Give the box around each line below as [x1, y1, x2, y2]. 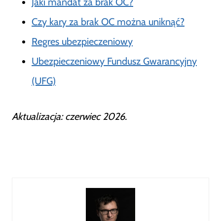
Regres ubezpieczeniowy [32, 36, 133, 47]
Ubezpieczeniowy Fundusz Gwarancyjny [32, 55, 197, 67]
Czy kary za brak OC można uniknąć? [32, 16, 184, 28]
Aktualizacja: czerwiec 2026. [12, 110, 127, 122]
